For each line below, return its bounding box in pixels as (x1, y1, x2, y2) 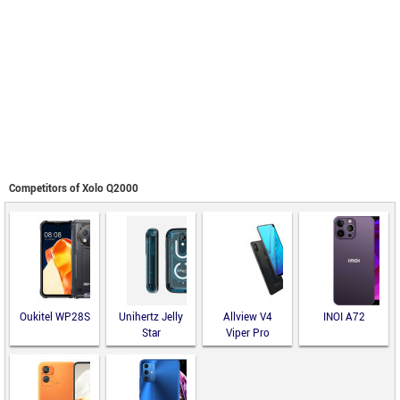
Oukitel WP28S (19, 310, 90, 325)
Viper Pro (225, 326, 270, 341)
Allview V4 (222, 310, 272, 325)
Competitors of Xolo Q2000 (9, 181, 138, 196)
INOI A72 (322, 310, 365, 325)
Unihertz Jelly (119, 310, 183, 325)
